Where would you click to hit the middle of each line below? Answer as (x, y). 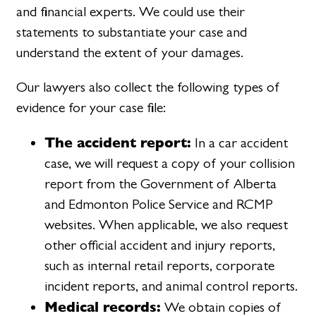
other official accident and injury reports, (160, 245)
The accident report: (118, 142)
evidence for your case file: (91, 107)
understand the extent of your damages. (130, 52)
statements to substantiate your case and (132, 32)
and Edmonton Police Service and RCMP (159, 205)
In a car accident (240, 143)
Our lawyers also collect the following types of (148, 87)
